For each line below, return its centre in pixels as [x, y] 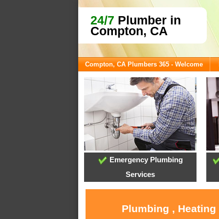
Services [141, 175]
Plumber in [148, 20]
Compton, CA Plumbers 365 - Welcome [144, 64]
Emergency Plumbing [145, 160]
